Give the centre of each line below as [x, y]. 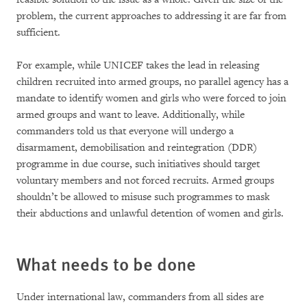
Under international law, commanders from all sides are [140, 297]
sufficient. [38, 32]
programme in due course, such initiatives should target [138, 164]
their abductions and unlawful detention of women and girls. [150, 213]
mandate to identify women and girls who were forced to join [151, 98]
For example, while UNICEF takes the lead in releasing [138, 65]
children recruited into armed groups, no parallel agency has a [152, 82]
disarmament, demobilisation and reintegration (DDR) [137, 147]
